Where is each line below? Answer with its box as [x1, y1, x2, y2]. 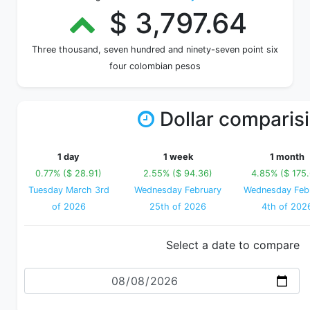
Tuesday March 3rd [28, 185, 109, 195]
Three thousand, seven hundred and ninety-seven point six [32, 44, 278, 55]
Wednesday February [134, 185, 221, 195]
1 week [163, 152, 193, 162]
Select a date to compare [165, 238, 300, 252]
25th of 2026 [149, 201, 206, 212]
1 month [270, 152, 304, 162]
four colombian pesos [109, 61, 201, 71]
